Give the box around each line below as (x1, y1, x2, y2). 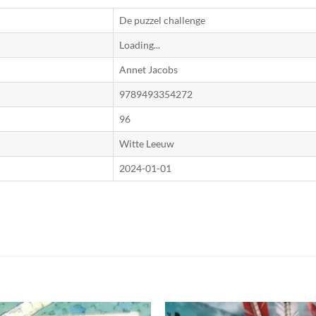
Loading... (119, 38, 160, 51)
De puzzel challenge (119, 13, 205, 26)
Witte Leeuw (119, 137, 174, 150)
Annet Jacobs (119, 63, 178, 75)
